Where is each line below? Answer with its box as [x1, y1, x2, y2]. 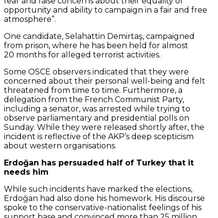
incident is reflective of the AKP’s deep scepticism [4, 131, 194, 141]
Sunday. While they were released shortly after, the [4, 122, 204, 132]
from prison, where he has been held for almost [4, 40, 188, 50]
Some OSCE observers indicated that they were [4, 67, 189, 76]
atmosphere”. [4, 14, 56, 24]
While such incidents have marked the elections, [4, 184, 192, 194]
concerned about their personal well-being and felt [4, 76, 205, 86]
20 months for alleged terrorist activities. [4, 50, 161, 59]
